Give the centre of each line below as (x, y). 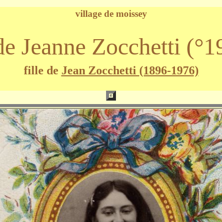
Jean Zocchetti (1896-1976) (130, 70)
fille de (42, 70)
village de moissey (111, 14)
